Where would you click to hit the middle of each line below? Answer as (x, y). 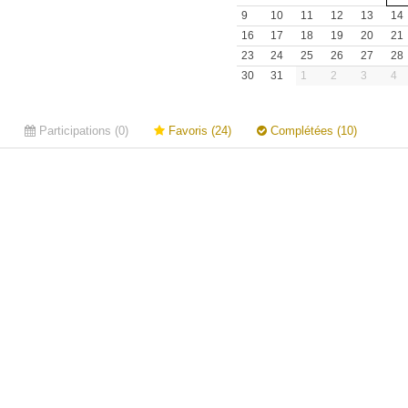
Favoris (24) (198, 131)
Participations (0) (82, 131)
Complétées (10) (312, 131)
